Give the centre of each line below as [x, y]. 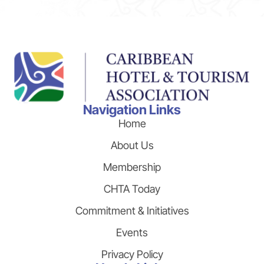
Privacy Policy [132, 254]
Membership [132, 167]
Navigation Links [132, 110]
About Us [132, 145]
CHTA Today [132, 189]
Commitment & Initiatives [132, 211]
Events [132, 232]
